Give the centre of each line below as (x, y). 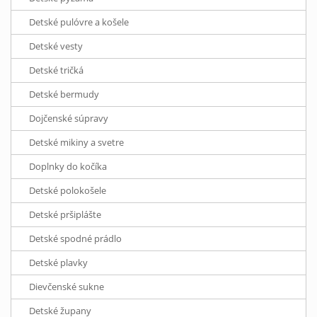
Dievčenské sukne (67, 287)
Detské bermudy (64, 94)
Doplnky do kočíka (68, 167)
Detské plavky (58, 263)
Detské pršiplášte (65, 215)
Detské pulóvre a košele (79, 22)
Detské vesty (56, 46)
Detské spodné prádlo (75, 239)
